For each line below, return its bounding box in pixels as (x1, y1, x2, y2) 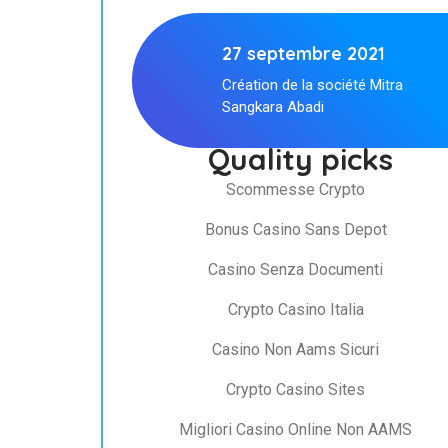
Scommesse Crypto (226, 179, 366, 199)
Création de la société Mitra (222, 75, 403, 94)
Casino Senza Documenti (208, 259, 384, 279)
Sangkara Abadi (222, 97, 324, 116)
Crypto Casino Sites (226, 379, 366, 399)
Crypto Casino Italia (227, 299, 364, 319)
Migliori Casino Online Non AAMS (179, 419, 413, 439)
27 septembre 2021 (222, 41, 385, 64)
